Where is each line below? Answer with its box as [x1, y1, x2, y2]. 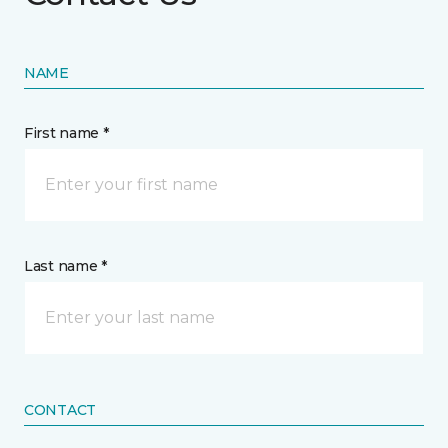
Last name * [24, 257, 107, 275]
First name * [24, 124, 109, 142]
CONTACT [24, 401, 97, 419]
